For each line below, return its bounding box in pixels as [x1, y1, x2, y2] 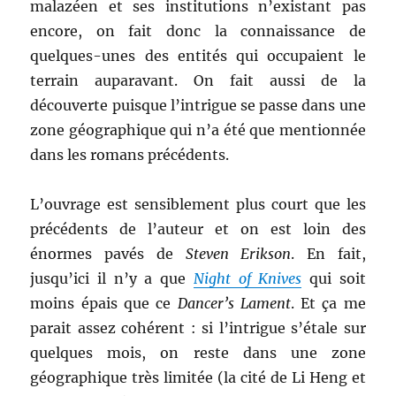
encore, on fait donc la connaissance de [30, 22, 366, 40]
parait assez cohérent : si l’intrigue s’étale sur [30, 319, 366, 337]
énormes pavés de [30, 245, 186, 263]
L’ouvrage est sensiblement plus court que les [30, 195, 366, 213]
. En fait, [291, 245, 366, 263]
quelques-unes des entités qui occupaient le [30, 47, 366, 65]
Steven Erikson [185, 245, 292, 263]
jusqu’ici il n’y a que [30, 270, 194, 287]
